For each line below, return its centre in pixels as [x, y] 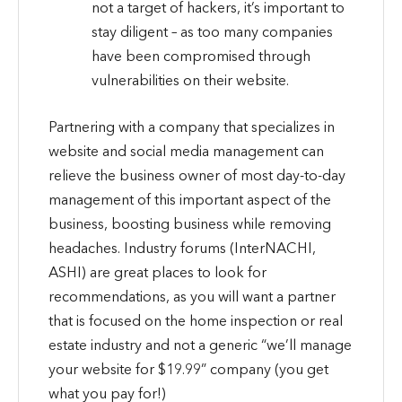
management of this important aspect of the [189, 199]
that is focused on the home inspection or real [195, 320]
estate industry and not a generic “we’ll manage [200, 344]
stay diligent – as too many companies [213, 32]
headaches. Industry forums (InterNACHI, [182, 247]
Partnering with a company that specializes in [191, 126]
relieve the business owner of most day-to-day [197, 175]
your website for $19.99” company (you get [188, 368]
